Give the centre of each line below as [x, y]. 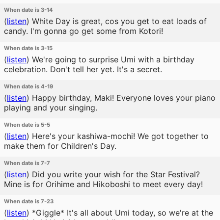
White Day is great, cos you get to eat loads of [118, 21]
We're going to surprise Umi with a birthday [112, 59]
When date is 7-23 [29, 201]
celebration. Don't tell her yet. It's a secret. [83, 69]
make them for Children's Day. [60, 146]
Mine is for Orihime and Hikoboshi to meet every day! [103, 184]
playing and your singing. [51, 108]
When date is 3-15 [28, 48]
